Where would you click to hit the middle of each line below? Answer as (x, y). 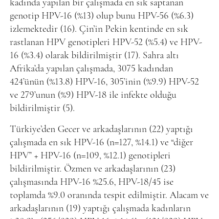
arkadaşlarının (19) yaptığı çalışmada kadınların (100, 208)
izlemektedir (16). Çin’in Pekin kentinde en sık (99, 29)
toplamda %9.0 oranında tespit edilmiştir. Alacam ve (109, 195)
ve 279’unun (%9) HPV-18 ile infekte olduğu (93, 95)
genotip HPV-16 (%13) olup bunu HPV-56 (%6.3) (102, 16)
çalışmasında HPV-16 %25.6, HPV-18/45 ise (92, 182)
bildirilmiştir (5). (42, 108)
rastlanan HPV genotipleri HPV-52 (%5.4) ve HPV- (106, 42)
